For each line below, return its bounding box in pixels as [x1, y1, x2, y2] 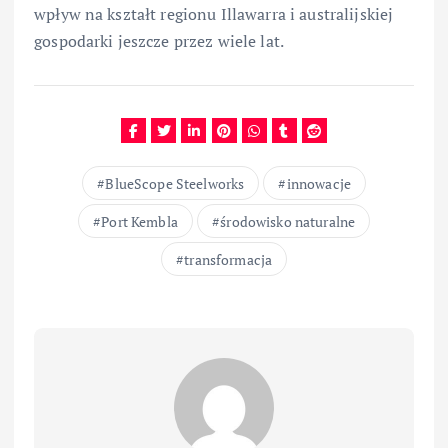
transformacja [184, 250, 273, 270]
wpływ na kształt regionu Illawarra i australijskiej [34, 2, 394, 25]
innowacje [286, 174, 352, 194]
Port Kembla [101, 212, 178, 232]
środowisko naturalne [220, 212, 356, 232]
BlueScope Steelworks [105, 174, 245, 194]
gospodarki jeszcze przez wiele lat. [34, 29, 285, 52]
